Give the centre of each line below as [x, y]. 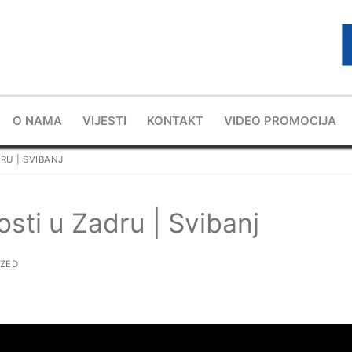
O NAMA [37, 121]
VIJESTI [104, 121]
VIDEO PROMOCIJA [280, 121]
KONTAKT [175, 121]
